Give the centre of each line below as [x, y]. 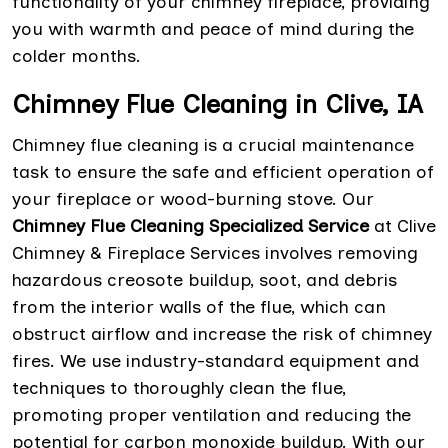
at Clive [402, 225]
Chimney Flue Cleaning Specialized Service [190, 225]
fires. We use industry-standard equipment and [215, 360]
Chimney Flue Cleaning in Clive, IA [217, 103]
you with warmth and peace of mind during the [213, 28]
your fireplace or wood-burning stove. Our [193, 198]
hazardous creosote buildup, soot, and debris [204, 279]
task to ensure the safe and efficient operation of [223, 171]
